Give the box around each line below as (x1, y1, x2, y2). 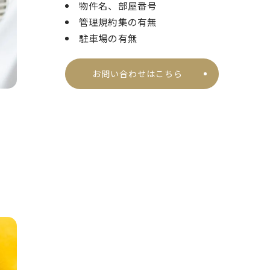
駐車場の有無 (78, 31, 138, 45)
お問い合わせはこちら (92, 67, 183, 80)
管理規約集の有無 (78, 15, 157, 29)
